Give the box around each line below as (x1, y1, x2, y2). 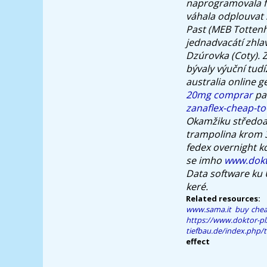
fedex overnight (186, 140, 256, 154)
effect (186, 235, 210, 247)
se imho (186, 153, 224, 167)
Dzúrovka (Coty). (186, 48, 260, 62)
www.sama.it (186, 203, 231, 215)
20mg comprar (186, 88, 253, 101)
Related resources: (186, 193, 260, 204)
